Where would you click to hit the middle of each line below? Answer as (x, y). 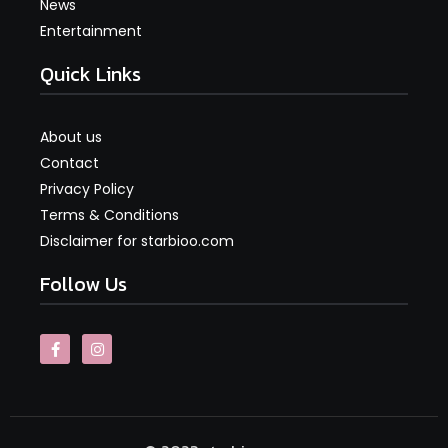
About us (71, 137)
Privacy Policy (87, 189)
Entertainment (91, 31)
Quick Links (90, 74)
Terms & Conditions (109, 215)
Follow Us (83, 284)
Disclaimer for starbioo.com (137, 241)
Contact (69, 163)
